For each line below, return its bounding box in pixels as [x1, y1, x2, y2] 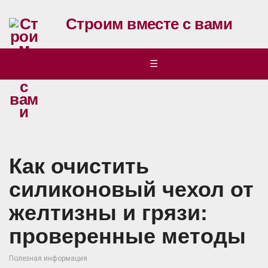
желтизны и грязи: [9, 200, 208, 225]
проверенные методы [9, 224, 246, 248]
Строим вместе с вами [65, 15, 233, 33]
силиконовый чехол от [9, 177, 254, 202]
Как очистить [9, 154, 149, 178]
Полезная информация [9, 254, 87, 263]
